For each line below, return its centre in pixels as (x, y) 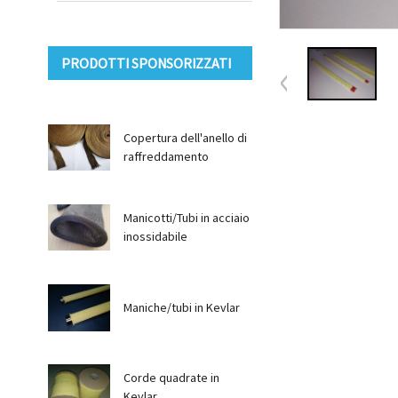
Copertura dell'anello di (185, 138)
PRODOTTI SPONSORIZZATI (146, 63)
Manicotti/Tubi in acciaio (186, 218)
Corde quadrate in (171, 378)
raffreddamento (166, 156)
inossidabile (155, 236)
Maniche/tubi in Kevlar (181, 307)
